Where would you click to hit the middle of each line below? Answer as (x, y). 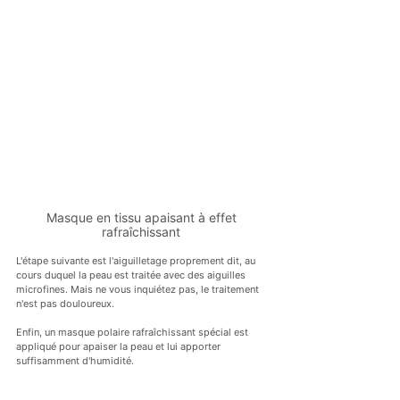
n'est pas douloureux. (65, 304)
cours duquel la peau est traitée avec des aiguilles (132, 275)
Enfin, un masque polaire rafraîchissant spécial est (133, 333)
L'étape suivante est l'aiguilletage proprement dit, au (137, 261)
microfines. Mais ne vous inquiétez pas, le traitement (139, 290)
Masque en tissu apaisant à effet (143, 218)
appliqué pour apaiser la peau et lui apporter (120, 347)
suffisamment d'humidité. (75, 361)
